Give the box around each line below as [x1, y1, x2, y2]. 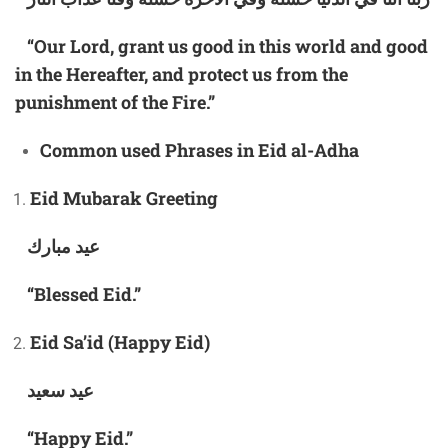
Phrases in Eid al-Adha [165, 138, 359, 163]
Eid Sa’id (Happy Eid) [30, 330, 210, 355]
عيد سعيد [27, 378, 94, 403]
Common [40, 138, 121, 163]
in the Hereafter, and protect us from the [15, 62, 348, 87]
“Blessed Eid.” [15, 282, 141, 307]
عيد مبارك [27, 234, 100, 259]
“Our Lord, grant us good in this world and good [15, 34, 428, 59]
